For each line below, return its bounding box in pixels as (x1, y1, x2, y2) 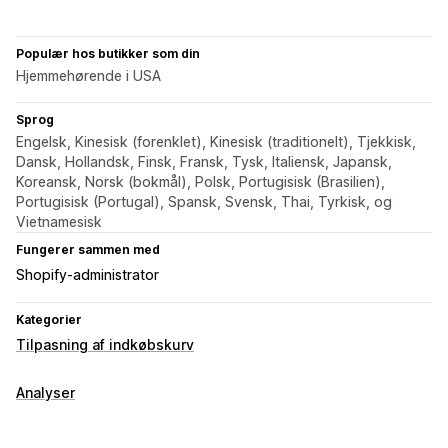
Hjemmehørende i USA (16, 67, 161, 85)
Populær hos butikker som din (16, 46, 200, 62)
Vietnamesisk (16, 213, 102, 231)
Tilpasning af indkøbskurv (16, 336, 194, 354)
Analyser (16, 384, 75, 402)
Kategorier (16, 312, 82, 328)
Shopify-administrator (16, 266, 159, 284)
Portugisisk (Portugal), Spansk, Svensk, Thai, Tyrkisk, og (16, 193, 392, 211)
